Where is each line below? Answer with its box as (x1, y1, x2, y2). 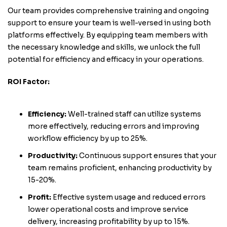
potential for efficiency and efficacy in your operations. (8, 55, 204, 64)
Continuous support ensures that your (78, 151, 216, 160)
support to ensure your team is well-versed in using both (8, 18, 211, 27)
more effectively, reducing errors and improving (28, 122, 199, 131)
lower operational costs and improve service (28, 205, 188, 214)
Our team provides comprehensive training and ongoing (8, 6, 209, 15)
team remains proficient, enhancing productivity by (28, 163, 212, 172)
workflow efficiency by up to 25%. (28, 134, 147, 143)
